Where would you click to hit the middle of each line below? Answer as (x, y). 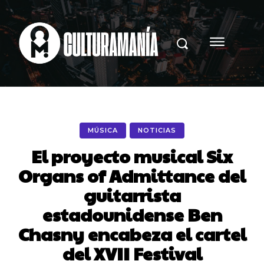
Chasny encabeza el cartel (132, 233)
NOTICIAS (157, 130)
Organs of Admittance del (132, 175)
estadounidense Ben (132, 214)
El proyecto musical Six (132, 156)
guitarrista (132, 194)
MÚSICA (103, 130)
